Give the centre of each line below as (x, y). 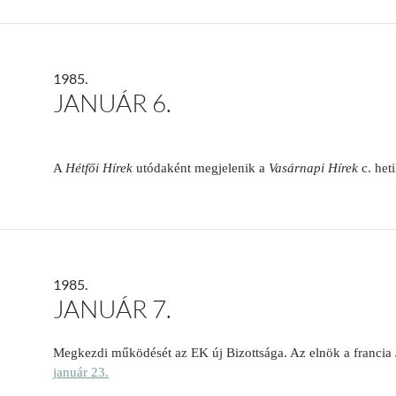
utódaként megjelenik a (201, 168)
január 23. (81, 373)
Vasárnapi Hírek (313, 168)
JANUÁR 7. (112, 309)
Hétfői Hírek (99, 168)
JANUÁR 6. (112, 103)
